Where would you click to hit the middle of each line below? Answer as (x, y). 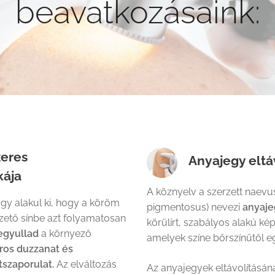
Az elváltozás (85, 264)
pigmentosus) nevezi (195, 207)
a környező (65, 233)
